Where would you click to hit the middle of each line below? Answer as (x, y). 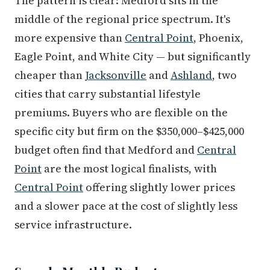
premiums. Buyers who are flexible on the (121, 113)
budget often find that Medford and (106, 150)
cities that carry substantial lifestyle (108, 94)
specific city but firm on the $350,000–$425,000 (129, 131)
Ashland (191, 75)
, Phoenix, (218, 38)
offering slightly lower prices (159, 187)
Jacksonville (116, 75)
